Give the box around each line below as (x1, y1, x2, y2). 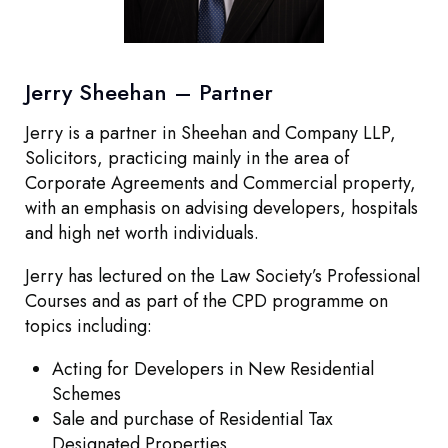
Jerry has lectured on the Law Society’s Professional (25, 263, 420, 289)
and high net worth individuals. (25, 220, 259, 246)
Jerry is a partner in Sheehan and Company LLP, (25, 120, 396, 146)
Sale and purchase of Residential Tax (52, 406, 333, 432)
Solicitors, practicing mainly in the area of (25, 145, 349, 171)
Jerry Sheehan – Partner (25, 76, 273, 108)
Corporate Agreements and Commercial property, (25, 170, 416, 196)
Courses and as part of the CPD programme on (25, 288, 388, 314)
